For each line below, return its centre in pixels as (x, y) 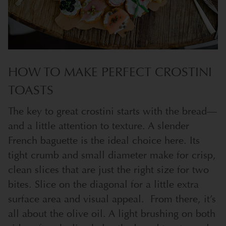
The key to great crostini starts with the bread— (112, 111)
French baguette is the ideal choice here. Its (104, 141)
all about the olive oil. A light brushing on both (112, 214)
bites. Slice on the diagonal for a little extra (103, 185)
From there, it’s (183, 199)
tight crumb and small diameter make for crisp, (112, 155)
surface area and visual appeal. (76, 199)
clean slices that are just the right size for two (108, 170)
